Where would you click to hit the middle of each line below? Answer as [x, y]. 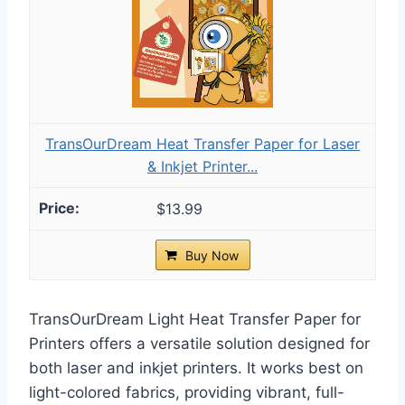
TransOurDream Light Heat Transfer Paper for [195, 319]
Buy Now [212, 255]
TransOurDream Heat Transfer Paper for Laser [202, 143]
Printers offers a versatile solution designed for [199, 343]
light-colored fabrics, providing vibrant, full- [187, 392]
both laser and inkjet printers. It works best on [196, 367]
